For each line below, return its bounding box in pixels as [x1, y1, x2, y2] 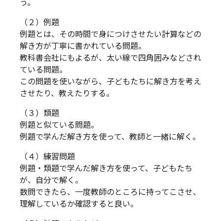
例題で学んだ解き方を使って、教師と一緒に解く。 [20, 132, 200, 142]
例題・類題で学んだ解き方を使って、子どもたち [20, 163, 192, 173]
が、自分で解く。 [20, 175, 83, 185]
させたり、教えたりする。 [20, 88, 114, 98]
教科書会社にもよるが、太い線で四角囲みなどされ [20, 53, 201, 63]
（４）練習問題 [20, 151, 75, 161]
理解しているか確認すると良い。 [20, 199, 138, 209]
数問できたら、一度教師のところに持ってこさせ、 [20, 187, 201, 197]
